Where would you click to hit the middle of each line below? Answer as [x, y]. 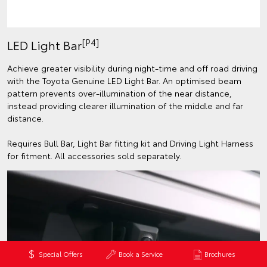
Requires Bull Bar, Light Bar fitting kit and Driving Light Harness [130, 143]
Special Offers [60, 254]
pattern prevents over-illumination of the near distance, [119, 93]
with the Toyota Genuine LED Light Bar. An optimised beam [124, 81]
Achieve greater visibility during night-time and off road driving [132, 68]
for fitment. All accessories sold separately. [95, 156]
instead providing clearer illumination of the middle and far [125, 106]
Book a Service [140, 254]
